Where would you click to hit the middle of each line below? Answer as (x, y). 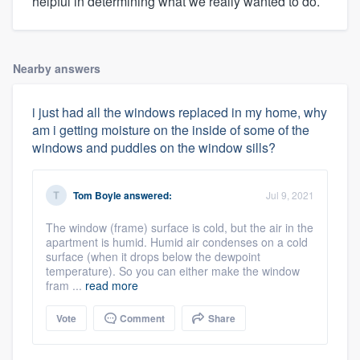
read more (112, 285)
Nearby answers (57, 68)
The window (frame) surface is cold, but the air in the (180, 227)
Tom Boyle (97, 195)
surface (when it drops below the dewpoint (153, 256)
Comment (141, 318)
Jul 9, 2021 (290, 194)
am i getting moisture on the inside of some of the (171, 129)
